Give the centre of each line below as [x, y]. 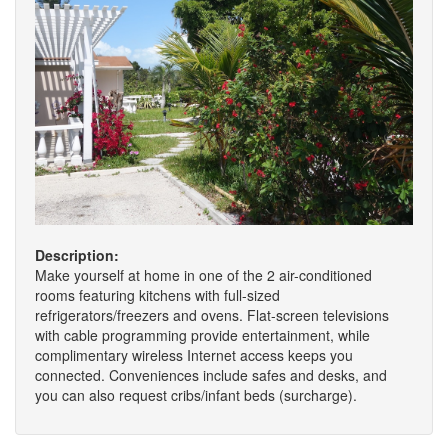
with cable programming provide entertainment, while [202, 335]
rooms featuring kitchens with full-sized [157, 295]
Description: [77, 255]
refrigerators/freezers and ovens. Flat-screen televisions [212, 315]
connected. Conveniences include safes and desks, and [211, 375]
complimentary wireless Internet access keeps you [194, 355]
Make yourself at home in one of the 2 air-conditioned [203, 275]
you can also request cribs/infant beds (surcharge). [196, 395]
